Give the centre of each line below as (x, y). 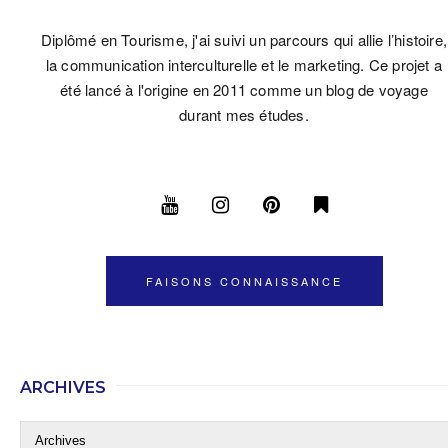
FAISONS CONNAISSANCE (244, 281)
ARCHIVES (63, 388)
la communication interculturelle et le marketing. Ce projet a (244, 65)
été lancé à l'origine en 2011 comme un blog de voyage (244, 90)
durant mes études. (244, 115)
